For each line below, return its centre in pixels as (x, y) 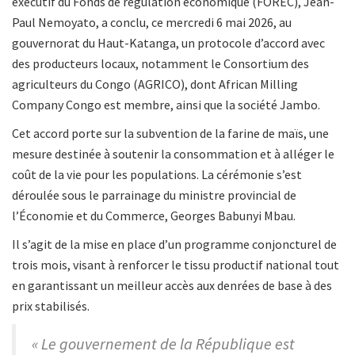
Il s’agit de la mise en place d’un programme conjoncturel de (174, 244)
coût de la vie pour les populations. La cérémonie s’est (157, 175)
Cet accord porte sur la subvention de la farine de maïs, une (170, 134)
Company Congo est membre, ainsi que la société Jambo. (166, 105)
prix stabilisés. (51, 306)
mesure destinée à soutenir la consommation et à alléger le (173, 154)
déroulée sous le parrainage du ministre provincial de (154, 195)
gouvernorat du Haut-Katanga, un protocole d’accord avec (168, 43)
